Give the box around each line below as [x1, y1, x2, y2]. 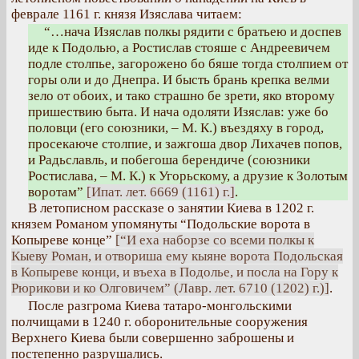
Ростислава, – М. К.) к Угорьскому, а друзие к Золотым [28, 168, 348, 184]
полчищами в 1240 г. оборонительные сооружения [11, 314, 308, 329]
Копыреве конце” [11, 232, 115, 248]
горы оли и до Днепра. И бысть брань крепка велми [28, 72, 329, 87]
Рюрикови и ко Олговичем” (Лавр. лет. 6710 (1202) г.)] [11, 280, 329, 296]
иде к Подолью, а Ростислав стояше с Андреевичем [28, 40, 330, 55]
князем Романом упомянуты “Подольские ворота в [11, 216, 310, 232]
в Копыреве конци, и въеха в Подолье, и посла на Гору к [11, 264, 338, 280]
